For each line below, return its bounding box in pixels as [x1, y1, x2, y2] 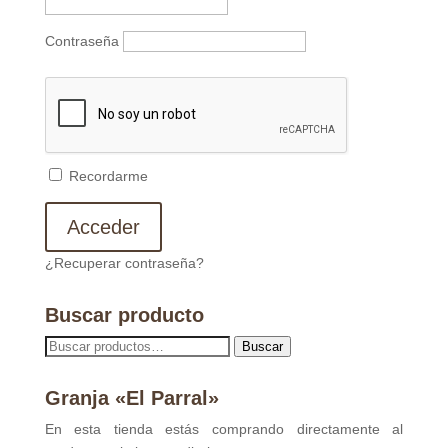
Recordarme [64, 167, 148, 184]
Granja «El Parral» [44, 386, 219, 409]
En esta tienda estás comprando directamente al [44, 420, 404, 437]
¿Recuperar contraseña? [44, 254, 204, 271]
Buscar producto [44, 303, 204, 326]
